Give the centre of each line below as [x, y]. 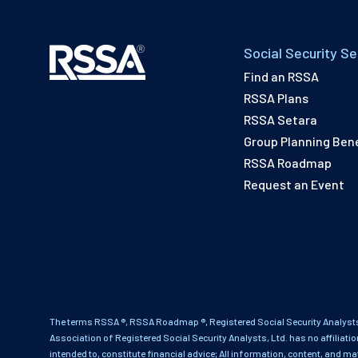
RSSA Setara [281, 120]
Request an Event [294, 185]
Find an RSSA [282, 77]
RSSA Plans [276, 98]
